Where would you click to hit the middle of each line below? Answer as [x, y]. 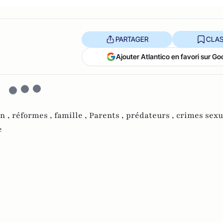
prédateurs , [151, 115]
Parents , [108, 115]
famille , [72, 115]
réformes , [33, 115]
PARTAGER [132, 39]
